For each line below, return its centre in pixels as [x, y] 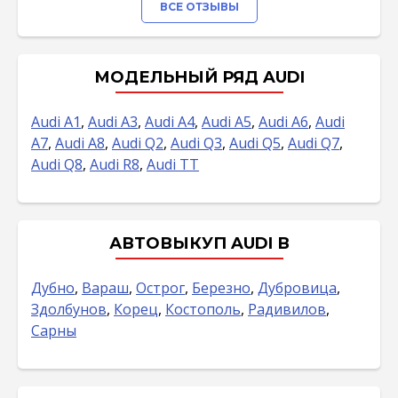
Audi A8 [80, 143]
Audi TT [173, 165]
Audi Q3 [196, 143]
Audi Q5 [255, 143]
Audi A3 [113, 122]
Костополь [203, 310]
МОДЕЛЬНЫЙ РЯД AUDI [199, 78]
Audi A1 [56, 122]
